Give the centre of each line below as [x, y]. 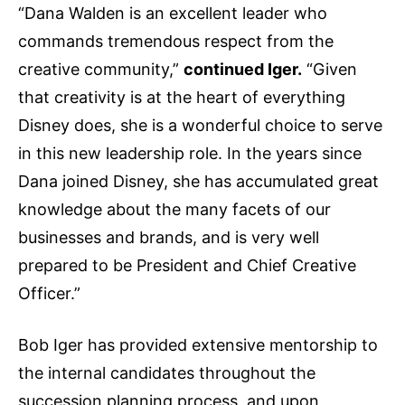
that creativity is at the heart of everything [182, 97]
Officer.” [49, 293]
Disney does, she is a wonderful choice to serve [200, 125]
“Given [330, 69]
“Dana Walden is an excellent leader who [173, 13]
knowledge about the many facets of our [174, 209]
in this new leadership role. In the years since [190, 153]
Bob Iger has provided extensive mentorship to [198, 344]
